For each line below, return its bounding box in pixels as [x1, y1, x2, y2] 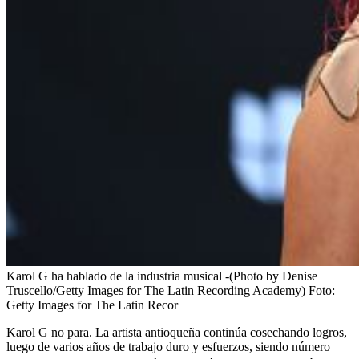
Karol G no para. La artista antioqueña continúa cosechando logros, [6, 325, 347, 339]
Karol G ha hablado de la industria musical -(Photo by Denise [6, 268, 317, 283]
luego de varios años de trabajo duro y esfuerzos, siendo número [6, 339, 330, 353]
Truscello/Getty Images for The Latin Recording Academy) [6, 283, 305, 297]
